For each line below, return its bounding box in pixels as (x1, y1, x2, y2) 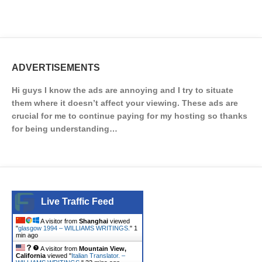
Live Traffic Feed (41, 196, 114, 206)
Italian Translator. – (71, 252, 125, 259)
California (16, 252, 46, 259)
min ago (16, 232, 38, 239)
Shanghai (79, 218, 108, 225)
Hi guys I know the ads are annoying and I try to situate (12, 85, 233, 95)
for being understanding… (12, 124, 118, 133)
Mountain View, (79, 245, 126, 252)
